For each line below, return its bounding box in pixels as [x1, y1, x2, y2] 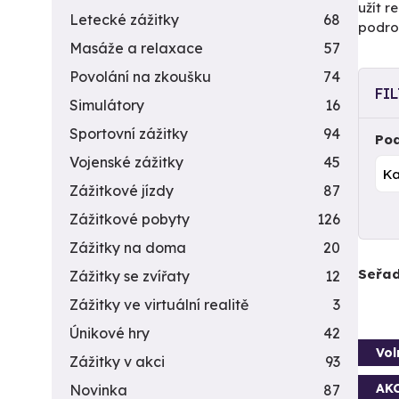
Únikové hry [69, 324, 150, 342]
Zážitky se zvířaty [69, 267, 190, 285]
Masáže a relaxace [69, 39, 203, 57]
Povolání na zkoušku [69, 68, 211, 85]
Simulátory [69, 96, 144, 114]
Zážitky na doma [69, 239, 186, 256]
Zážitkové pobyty [69, 210, 190, 228]
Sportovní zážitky [69, 125, 188, 142]
